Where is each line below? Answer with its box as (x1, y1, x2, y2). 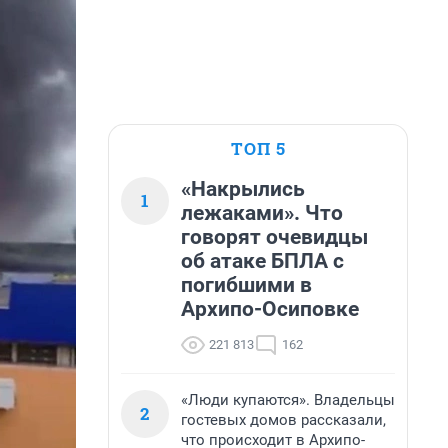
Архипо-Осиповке (181, 297, 359, 321)
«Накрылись (181, 177, 305, 201)
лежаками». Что (181, 201, 343, 225)
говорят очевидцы (181, 225, 368, 249)
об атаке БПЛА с (181, 249, 344, 273)
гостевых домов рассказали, (181, 411, 386, 429)
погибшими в (181, 273, 312, 297)
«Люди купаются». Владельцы (181, 391, 395, 409)
